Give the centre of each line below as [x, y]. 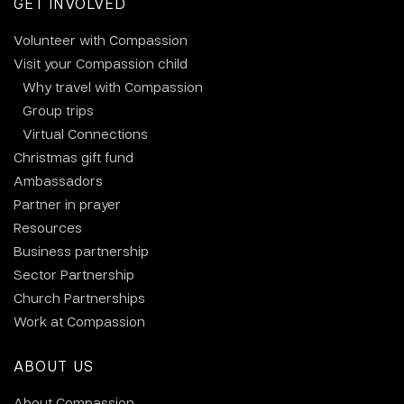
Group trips [58, 110]
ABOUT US [54, 366]
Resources [48, 227]
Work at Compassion [79, 321]
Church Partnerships [79, 298]
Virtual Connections [85, 133]
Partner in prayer [67, 204]
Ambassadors [58, 180]
